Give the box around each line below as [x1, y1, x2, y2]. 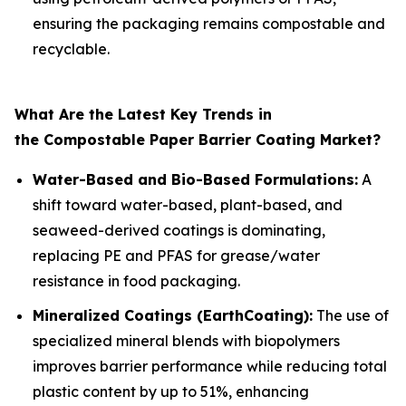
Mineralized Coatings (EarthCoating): [33, 306, 313, 325]
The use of [313, 306, 389, 325]
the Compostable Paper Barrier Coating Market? [14, 130, 381, 149]
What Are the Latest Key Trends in [14, 104, 272, 123]
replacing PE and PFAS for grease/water [33, 246, 320, 265]
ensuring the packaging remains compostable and [33, 14, 385, 33]
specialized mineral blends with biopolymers [33, 332, 340, 351]
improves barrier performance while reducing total [33, 357, 387, 376]
